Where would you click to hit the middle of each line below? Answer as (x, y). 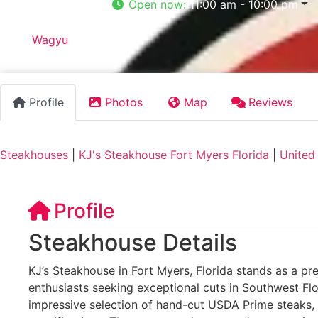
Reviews (270, 103)
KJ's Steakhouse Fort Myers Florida (174, 155)
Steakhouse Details (133, 242)
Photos (124, 103)
